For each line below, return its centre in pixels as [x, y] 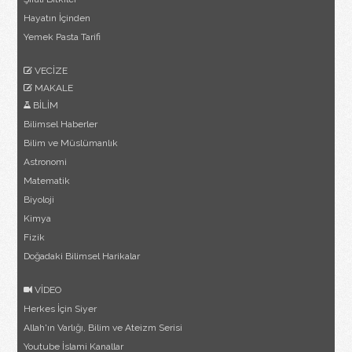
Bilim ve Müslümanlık [71, 143]
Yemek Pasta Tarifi [62, 37]
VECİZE [50, 71]
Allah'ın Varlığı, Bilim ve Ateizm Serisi [103, 328]
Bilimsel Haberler [61, 125]
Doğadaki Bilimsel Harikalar [82, 257]
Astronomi [46, 162]
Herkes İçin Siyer [60, 309]
